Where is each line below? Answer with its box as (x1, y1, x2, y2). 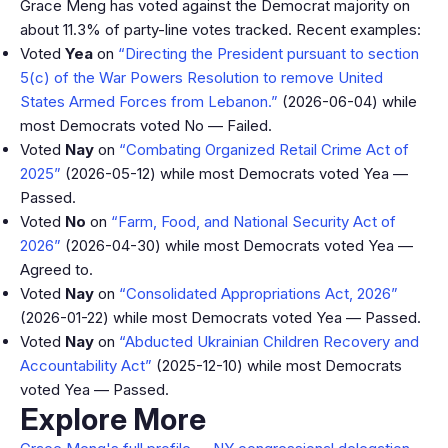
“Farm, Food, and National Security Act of (111, 212, 396, 231)
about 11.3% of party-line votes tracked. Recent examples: (20, 20, 421, 39)
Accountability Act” (20, 356, 152, 375)
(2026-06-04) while (278, 92, 417, 111)
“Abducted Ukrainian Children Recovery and (119, 332, 419, 351)
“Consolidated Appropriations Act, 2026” (119, 284, 398, 303)
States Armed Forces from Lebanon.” (20, 92, 278, 111)
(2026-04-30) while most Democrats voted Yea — (61, 236, 413, 255)
